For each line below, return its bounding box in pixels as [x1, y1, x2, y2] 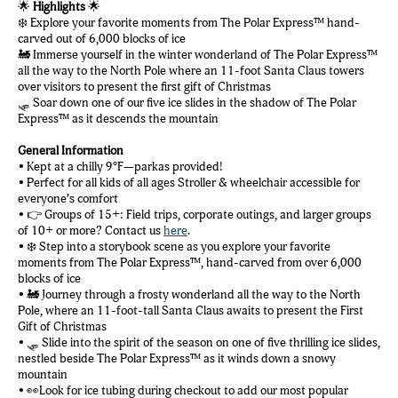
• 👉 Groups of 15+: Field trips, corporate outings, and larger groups [18, 206, 371, 223]
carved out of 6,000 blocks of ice [18, 30, 186, 47]
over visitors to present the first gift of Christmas [18, 78, 271, 95]
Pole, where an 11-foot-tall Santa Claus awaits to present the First [18, 302, 363, 319]
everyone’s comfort [18, 190, 118, 207]
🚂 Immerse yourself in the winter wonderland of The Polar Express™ [18, 46, 378, 63]
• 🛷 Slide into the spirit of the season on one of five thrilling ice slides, [18, 334, 380, 351]
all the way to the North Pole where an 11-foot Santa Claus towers [18, 62, 364, 79]
